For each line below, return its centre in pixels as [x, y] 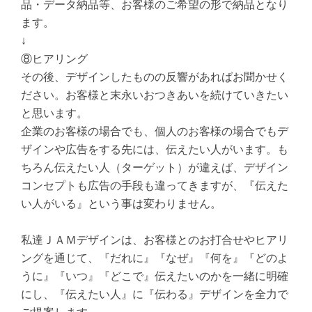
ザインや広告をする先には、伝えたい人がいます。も [155, 149]
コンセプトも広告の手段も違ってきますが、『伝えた [155, 185]
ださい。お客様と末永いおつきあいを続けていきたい [155, 95]
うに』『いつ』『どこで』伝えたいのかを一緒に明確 [155, 276]
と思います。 [55, 113]
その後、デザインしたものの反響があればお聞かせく [155, 77]
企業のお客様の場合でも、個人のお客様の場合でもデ [155, 131]
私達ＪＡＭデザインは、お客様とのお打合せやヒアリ [155, 240]
